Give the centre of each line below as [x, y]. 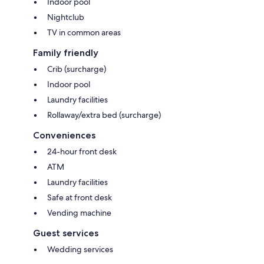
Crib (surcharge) [77, 69]
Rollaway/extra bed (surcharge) [104, 115]
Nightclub [66, 17]
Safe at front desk [80, 197]
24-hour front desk [82, 151]
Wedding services [80, 249]
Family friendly [66, 52]
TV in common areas [84, 32]
